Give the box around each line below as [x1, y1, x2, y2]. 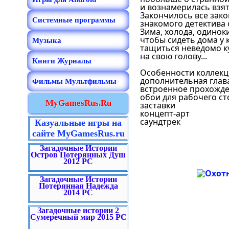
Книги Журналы [32, 57, 91, 65]
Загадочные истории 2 [37, 206, 119, 215]
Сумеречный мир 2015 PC [30, 213, 127, 221]
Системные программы [32, 16, 116, 24]
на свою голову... [140, 51, 207, 62]
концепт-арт [140, 108, 190, 119]
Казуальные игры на [35, 118, 122, 128]
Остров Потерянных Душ [31, 150, 126, 159]
